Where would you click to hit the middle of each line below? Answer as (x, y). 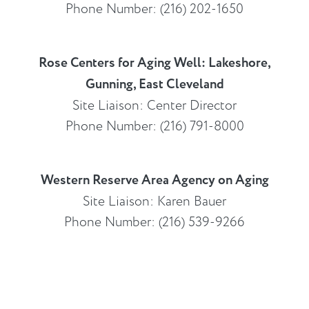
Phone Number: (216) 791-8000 (154, 126)
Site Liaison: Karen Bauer (154, 201)
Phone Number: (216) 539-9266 (154, 222)
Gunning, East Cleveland (154, 84)
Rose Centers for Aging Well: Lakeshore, (154, 63)
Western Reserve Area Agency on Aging (154, 180)
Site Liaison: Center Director (154, 105)
